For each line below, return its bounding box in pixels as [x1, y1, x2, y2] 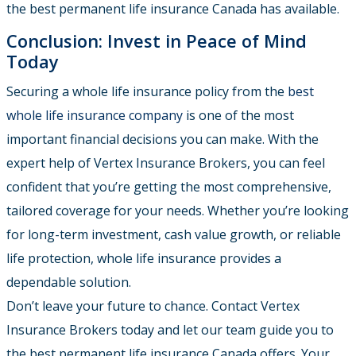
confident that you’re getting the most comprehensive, [6, 178, 331, 196]
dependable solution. [6, 273, 131, 292]
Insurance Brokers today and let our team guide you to [6, 321, 334, 339]
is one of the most [183, 106, 294, 125]
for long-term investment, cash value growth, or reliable [6, 226, 341, 244]
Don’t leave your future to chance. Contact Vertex [6, 297, 300, 315]
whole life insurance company [6, 106, 183, 125]
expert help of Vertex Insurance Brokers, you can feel [6, 154, 325, 172]
